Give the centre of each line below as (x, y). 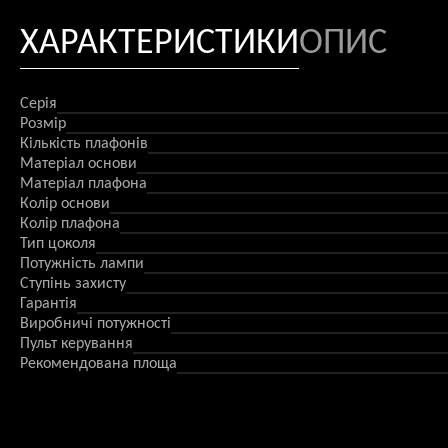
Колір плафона (70, 224)
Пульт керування (76, 344)
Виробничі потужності (95, 324)
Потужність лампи (82, 264)
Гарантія (48, 304)
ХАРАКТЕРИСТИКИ (159, 44)
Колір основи (65, 204)
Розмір (43, 124)
